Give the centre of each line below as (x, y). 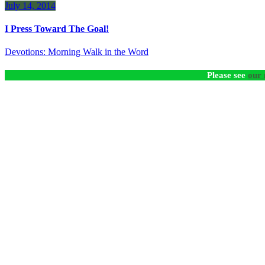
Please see (227, 75)
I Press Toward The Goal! (57, 29)
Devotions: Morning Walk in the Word (77, 52)
